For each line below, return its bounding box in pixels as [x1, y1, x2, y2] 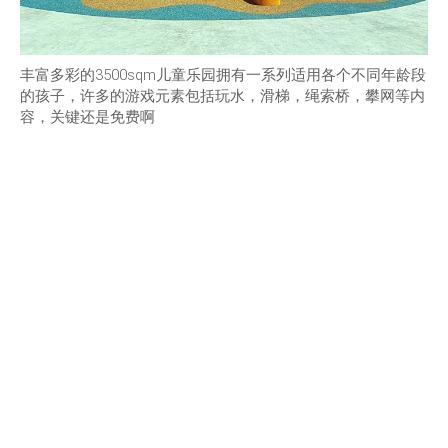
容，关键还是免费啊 [20, 107, 155, 126]
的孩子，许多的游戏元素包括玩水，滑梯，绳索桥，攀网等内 [20, 86, 425, 105]
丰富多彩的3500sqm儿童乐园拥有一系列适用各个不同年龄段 [20, 65, 426, 84]
